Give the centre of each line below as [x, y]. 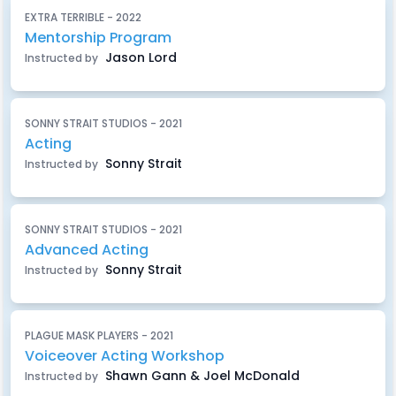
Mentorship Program [98, 38]
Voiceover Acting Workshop [125, 356]
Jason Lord [139, 57]
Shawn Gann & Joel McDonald [201, 376]
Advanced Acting [87, 250]
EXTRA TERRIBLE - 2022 [83, 17]
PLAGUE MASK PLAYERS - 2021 [99, 335]
